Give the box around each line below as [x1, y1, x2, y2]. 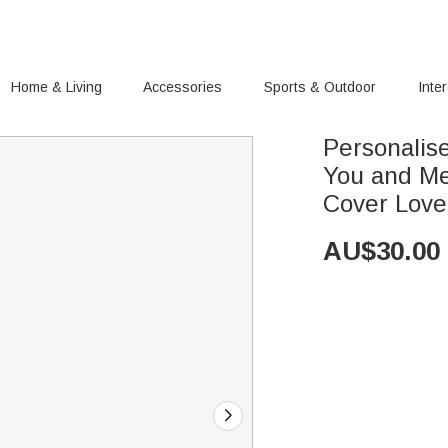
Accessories [143, 79, 223, 95]
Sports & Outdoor [264, 79, 377, 95]
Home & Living [10, 79, 102, 95]
